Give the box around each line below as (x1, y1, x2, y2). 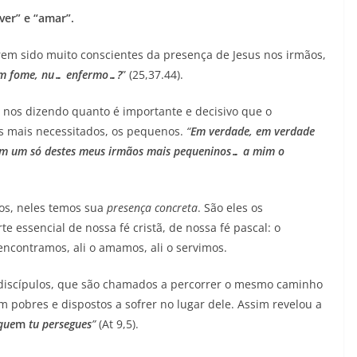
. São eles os (198, 199, 263, 215)
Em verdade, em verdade (190, 123, 315, 139)
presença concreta (107, 199, 198, 215)
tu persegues (25, 316, 92, 331)
